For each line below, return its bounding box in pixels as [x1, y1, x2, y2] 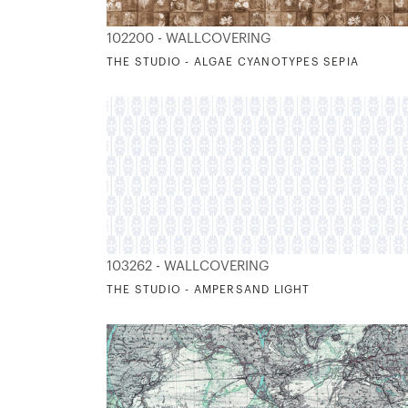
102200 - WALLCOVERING [107, 31, 271, 46]
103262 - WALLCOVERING [107, 259, 270, 273]
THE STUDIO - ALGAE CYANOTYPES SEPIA [107, 56, 359, 67]
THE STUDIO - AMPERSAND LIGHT [107, 283, 311, 295]
